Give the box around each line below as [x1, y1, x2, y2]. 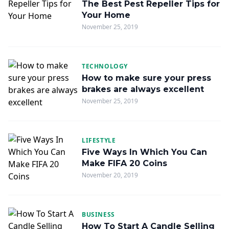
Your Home [82, 10, 130, 20]
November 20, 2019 [82, 171, 138, 179]
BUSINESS [82, 210, 115, 219]
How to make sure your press [82, 73, 211, 83]
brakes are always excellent [82, 84, 204, 94]
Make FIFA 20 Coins [82, 158, 167, 168]
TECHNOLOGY [82, 62, 128, 71]
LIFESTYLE [82, 136, 116, 145]
